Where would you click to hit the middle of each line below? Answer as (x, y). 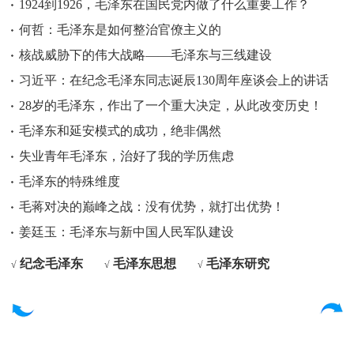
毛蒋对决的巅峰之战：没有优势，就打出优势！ (152, 207)
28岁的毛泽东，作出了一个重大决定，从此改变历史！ (171, 105)
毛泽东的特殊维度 (70, 181)
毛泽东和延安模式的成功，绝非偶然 (120, 131)
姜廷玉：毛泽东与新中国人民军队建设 (126, 232)
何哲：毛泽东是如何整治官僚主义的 (120, 30)
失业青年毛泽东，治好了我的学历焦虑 (126, 156)
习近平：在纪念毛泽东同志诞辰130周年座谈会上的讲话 (174, 80)
